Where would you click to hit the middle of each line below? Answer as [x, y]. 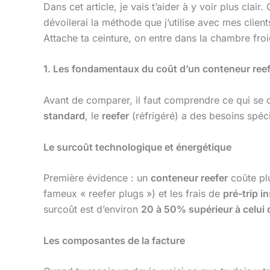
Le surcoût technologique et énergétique [137, 147]
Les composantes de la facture [114, 240]
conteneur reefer [189, 178]
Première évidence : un [97, 178]
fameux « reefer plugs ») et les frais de [133, 194]
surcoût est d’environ [92, 209]
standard [64, 115]
